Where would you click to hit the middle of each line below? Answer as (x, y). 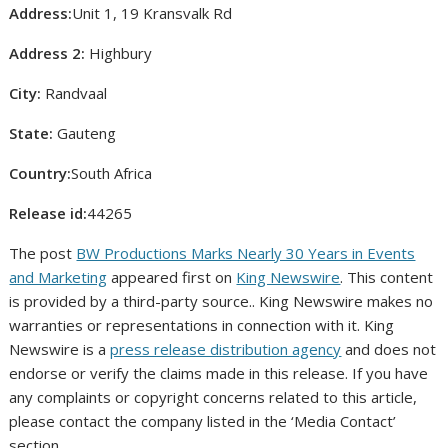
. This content (387, 277)
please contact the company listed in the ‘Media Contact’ (203, 421)
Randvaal (74, 93)
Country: (40, 173)
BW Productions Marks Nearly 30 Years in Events (246, 253)
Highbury (119, 53)
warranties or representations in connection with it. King (202, 325)
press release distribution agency (226, 349)
